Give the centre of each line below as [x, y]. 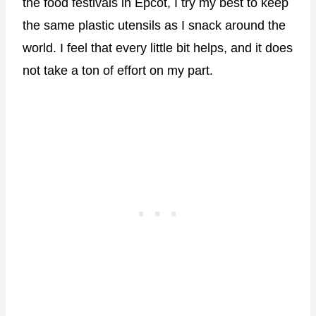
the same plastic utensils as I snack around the [154, 26]
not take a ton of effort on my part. [118, 71]
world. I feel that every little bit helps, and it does [158, 48]
